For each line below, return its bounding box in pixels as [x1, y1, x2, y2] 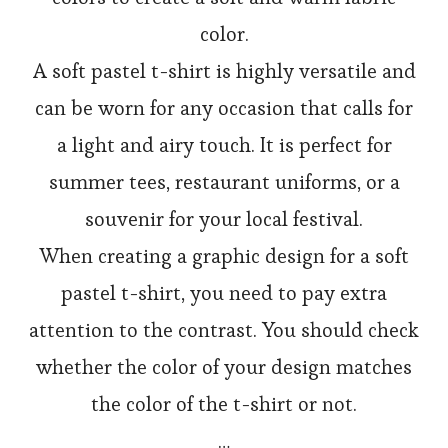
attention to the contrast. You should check [29, 317, 419, 344]
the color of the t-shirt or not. [91, 391, 357, 418]
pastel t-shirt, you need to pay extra [61, 280, 387, 307]
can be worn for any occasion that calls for [35, 95, 413, 122]
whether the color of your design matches [36, 354, 412, 381]
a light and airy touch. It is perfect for [56, 132, 392, 159]
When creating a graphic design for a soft [39, 243, 409, 270]
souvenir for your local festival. [85, 206, 363, 233]
